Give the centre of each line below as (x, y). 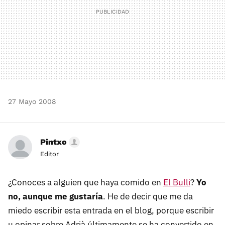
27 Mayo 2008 (32, 101)
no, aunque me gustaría (55, 196)
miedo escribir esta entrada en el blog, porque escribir (111, 210)
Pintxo (53, 142)
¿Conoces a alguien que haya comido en (86, 182)
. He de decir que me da (148, 196)
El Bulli (177, 182)
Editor (49, 154)
